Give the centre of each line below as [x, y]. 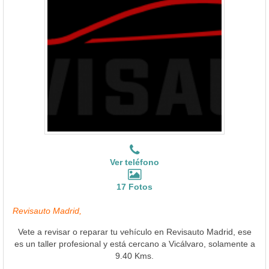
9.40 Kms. [134, 255]
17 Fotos [134, 186]
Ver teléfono [134, 162]
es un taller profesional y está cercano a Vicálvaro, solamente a [134, 243]
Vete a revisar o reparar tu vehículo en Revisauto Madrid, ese [134, 231]
